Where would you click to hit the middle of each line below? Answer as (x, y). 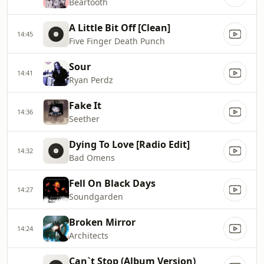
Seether (84, 119)
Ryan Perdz (91, 80)
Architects (89, 235)
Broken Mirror (102, 222)
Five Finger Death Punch (117, 41)
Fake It (85, 105)
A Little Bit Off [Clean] (120, 28)
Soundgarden (96, 197)
